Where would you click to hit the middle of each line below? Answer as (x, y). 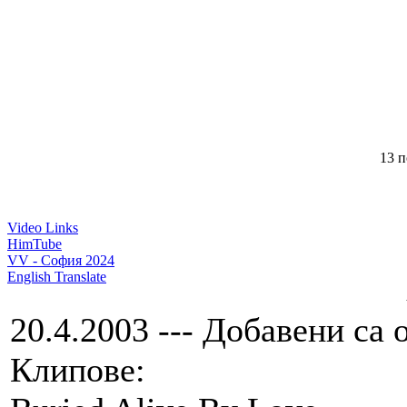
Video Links (43, 228)
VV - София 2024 (61, 261)
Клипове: (78, 370)
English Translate (57, 277)
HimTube (35, 244)
